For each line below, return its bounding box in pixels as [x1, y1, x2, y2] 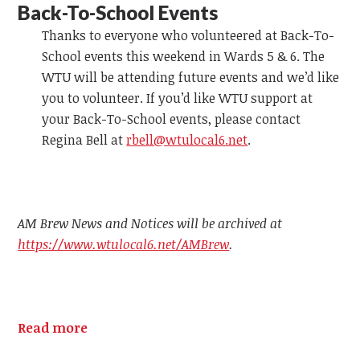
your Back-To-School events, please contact [42, 109, 301, 128]
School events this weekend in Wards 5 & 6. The [42, 47, 325, 65]
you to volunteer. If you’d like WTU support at [42, 88, 313, 107]
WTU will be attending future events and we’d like [42, 67, 340, 86]
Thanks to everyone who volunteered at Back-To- [42, 26, 335, 44]
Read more [18, 318, 88, 337]
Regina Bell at [42, 130, 127, 149]
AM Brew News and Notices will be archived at [18, 214, 283, 232]
